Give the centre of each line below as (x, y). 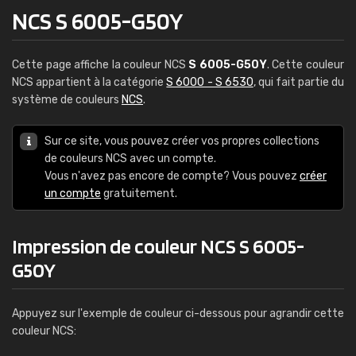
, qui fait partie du (299, 82)
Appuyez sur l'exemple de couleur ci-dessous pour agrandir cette (178, 313)
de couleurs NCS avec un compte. (130, 159)
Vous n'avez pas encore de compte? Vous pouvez (172, 176)
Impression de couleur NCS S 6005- (158, 246)
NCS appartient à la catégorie (89, 82)
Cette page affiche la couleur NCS (101, 65)
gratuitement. (139, 193)
